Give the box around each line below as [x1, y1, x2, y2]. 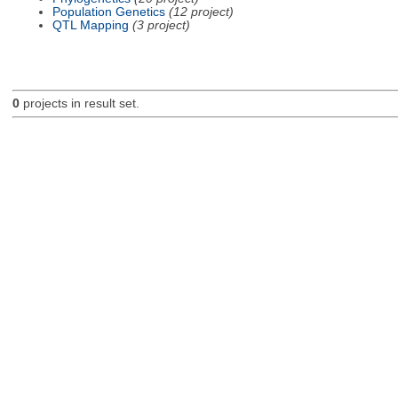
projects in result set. [19, 97, 139, 111]
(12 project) [168, 4, 234, 19]
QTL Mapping [52, 18, 129, 32]
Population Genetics [52, 4, 165, 19]
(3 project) [131, 18, 190, 32]
